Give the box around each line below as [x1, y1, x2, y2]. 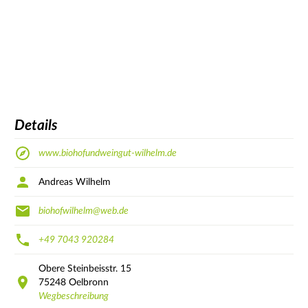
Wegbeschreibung [38, 291, 109, 301]
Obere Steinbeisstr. [38, 263, 118, 274]
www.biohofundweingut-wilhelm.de [38, 148, 177, 158]
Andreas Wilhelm [38, 177, 111, 187]
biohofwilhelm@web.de [38, 206, 129, 216]
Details [14, 118, 58, 133]
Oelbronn [69, 277, 109, 287]
